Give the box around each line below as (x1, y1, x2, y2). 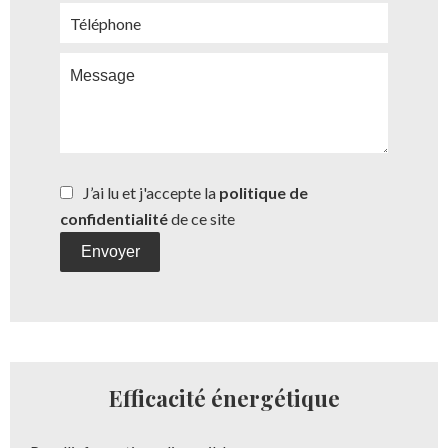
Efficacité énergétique (108, 383, 340, 414)
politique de (219, 183, 308, 203)
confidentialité (60, 209, 168, 229)
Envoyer (80, 243, 140, 261)
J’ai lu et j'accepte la (83, 183, 219, 203)
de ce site (168, 209, 235, 229)
